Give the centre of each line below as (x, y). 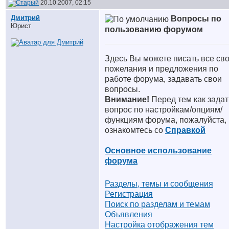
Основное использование (158, 150)
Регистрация (129, 194)
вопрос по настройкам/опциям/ (164, 109)
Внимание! (127, 99)
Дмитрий (25, 18)
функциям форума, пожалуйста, (166, 120)
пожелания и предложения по (162, 68)
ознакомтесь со (135, 130)
